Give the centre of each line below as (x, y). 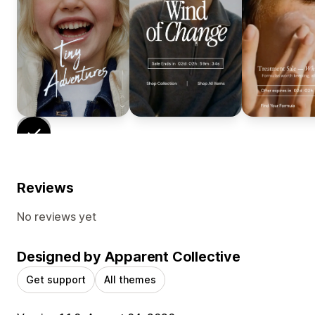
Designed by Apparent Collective (129, 257)
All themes (130, 280)
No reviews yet (57, 217)
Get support (56, 280)
